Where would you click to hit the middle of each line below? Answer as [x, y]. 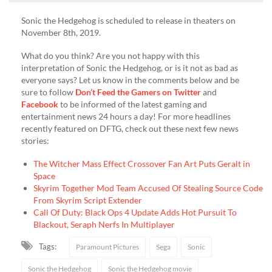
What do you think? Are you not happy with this [110, 56]
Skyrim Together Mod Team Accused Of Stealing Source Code [148, 188]
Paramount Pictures [107, 247]
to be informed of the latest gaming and [133, 104]
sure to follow [48, 92]
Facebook [40, 104]
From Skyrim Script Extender [88, 200]
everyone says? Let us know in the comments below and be [130, 80]
